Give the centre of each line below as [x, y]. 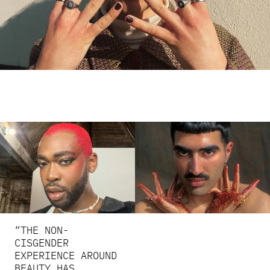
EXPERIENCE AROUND [65, 255]
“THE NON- [41, 230]
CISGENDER [41, 243]
